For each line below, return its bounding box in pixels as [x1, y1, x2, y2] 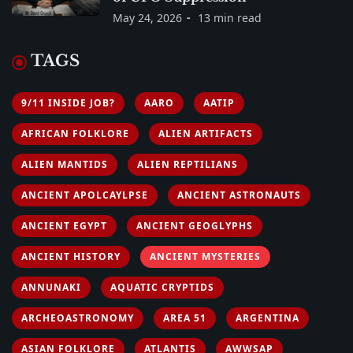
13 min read [198, 9, 262, 25]
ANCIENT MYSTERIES [150, 249, 261, 263]
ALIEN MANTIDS [21, 157, 108, 171]
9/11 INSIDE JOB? [21, 95, 115, 110]
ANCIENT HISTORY [21, 249, 121, 263]
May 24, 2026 [113, 9, 182, 25]
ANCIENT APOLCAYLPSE [21, 188, 148, 202]
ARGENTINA [236, 310, 299, 325]
